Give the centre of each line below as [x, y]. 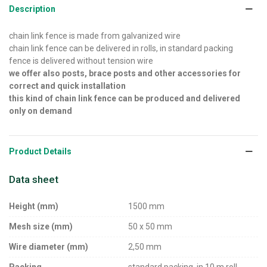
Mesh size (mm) [41, 226]
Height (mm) [34, 206]
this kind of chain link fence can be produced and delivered [125, 98]
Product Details [40, 151]
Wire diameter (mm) [49, 246]
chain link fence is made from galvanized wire [95, 35]
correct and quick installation [67, 86]
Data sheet [34, 179]
